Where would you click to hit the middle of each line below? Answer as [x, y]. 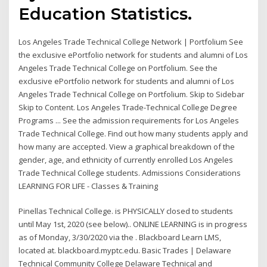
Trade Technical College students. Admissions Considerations [130, 173]
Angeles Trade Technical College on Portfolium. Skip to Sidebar [132, 94]
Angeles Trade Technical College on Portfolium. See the [118, 68]
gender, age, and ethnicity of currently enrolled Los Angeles [126, 159]
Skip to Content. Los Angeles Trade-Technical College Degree [128, 107]
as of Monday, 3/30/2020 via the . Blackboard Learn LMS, [120, 237]
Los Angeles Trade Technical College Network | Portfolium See [131, 41]
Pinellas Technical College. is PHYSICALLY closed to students [126, 211]
